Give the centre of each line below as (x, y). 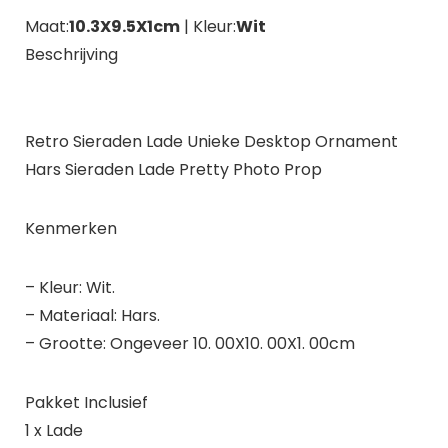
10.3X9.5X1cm (124, 26)
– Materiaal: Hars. (92, 315)
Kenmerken (70, 228)
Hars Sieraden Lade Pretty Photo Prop (173, 169)
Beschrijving (71, 54)
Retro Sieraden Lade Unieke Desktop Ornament (211, 141)
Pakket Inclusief (86, 402)
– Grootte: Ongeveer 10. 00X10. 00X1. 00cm (189, 343)
